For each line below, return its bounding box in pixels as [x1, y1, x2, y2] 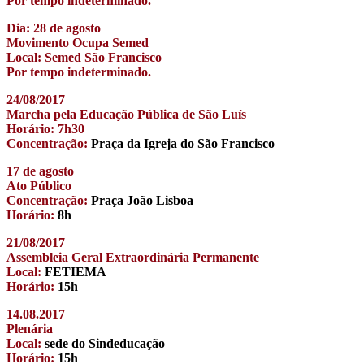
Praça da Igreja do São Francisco [88, 136, 275, 150]
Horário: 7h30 [6, 121, 84, 136]
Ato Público [6, 178, 71, 193]
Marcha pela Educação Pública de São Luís [6, 106, 246, 121]
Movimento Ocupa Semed [6, 35, 149, 50]
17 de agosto [6, 163, 74, 178]
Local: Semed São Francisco [6, 50, 162, 64]
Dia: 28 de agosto [6, 20, 101, 35]
